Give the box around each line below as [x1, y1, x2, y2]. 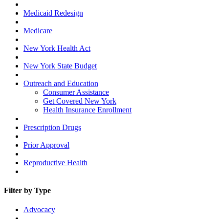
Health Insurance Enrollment [43, 105, 131, 114]
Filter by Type [4, 186, 51, 195]
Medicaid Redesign [23, 8, 83, 17]
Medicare [23, 26, 52, 35]
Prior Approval [23, 140, 69, 149]
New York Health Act [23, 44, 90, 52]
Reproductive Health [23, 158, 88, 167]
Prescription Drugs [23, 123, 81, 131]
